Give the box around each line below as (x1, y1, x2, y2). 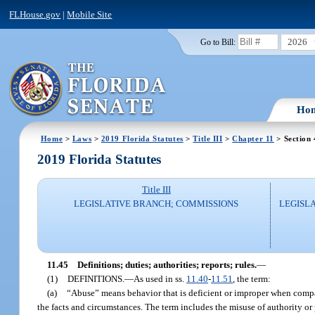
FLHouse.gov (9, 8, 61, 20)
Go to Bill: (200, 37, 236, 46)
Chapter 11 (232, 134, 274, 143)
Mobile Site (67, 8, 112, 20)
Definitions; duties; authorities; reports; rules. (77, 259, 257, 270)
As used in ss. (134, 273, 187, 284)
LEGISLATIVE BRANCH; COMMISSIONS (74, 198, 239, 210)
